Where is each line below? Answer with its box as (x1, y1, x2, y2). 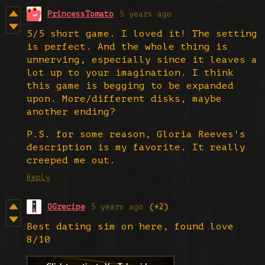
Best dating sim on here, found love (27, 221, 234, 232)
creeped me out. (27, 154, 115, 166)
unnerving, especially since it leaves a (27, 54, 257, 65)
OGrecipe (47, 202, 85, 211)
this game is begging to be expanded (27, 80, 234, 91)
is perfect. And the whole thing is (27, 41, 228, 52)
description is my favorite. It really (27, 141, 245, 153)
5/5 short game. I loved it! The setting (27, 28, 257, 39)
